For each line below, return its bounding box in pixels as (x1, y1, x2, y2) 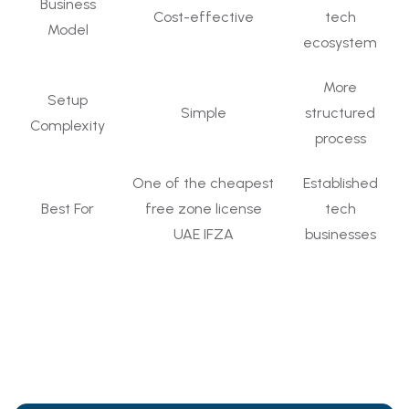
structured (305, 103, 375, 121)
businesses (304, 225, 376, 243)
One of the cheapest (132, 173, 274, 192)
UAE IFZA (173, 225, 234, 243)
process (314, 129, 366, 147)
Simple (180, 103, 226, 121)
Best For (41, 199, 94, 217)
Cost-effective (152, 7, 254, 26)
